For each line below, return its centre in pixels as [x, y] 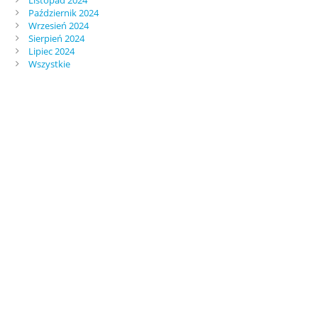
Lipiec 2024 [51, 51]
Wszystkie [49, 64]
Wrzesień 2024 [58, 25]
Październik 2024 [63, 12]
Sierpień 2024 [56, 38]
